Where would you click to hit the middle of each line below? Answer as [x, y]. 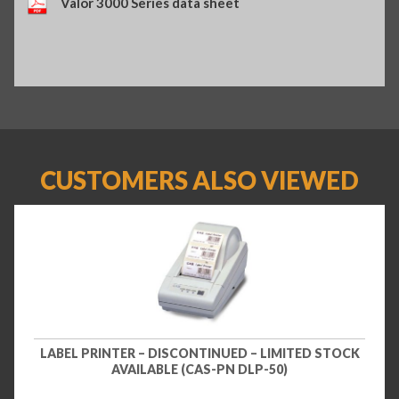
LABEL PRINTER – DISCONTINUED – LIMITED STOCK [199, 354]
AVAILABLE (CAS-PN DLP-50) [199, 370]
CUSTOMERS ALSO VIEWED [199, 181]
